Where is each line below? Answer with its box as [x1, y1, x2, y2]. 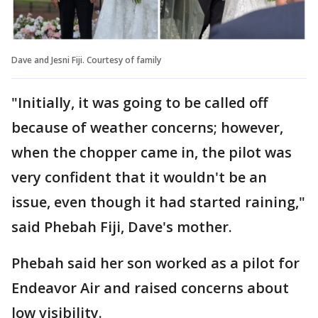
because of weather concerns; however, [11, 117, 283, 137]
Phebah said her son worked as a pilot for [11, 253, 300, 273]
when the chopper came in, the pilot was [11, 142, 292, 162]
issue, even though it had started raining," [11, 192, 305, 212]
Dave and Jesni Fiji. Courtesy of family [11, 53, 161, 66]
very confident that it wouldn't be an [11, 167, 267, 187]
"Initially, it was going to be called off [11, 92, 268, 112]
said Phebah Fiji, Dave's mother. [11, 216, 236, 236]
